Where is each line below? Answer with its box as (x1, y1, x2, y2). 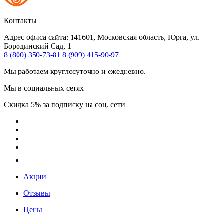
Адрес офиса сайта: (4, 33, 70, 41)
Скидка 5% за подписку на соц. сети (4, 100, 125, 109)
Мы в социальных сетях (4, 83, 84, 92)
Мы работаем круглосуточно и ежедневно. (4, 67, 145, 75)
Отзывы (23, 188, 50, 197)
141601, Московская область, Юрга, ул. (70, 33, 200, 41)
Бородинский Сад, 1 (4, 41, 71, 50)
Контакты (4, 16, 36, 25)
